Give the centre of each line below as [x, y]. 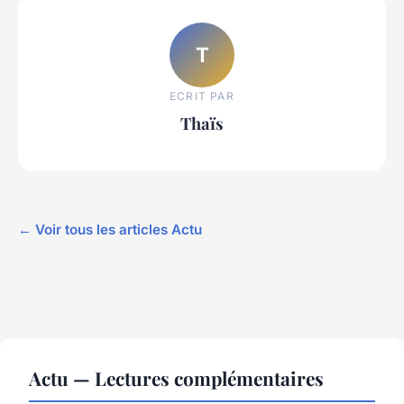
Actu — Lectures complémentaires [176, 378]
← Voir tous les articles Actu [110, 230]
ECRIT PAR [202, 96]
